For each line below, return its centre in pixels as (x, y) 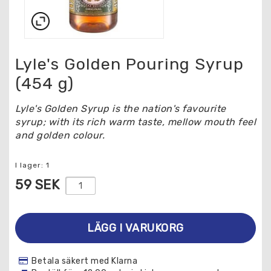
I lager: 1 (32, 165)
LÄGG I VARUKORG (135, 228)
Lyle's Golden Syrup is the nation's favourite (121, 109)
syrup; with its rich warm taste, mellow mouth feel (135, 122)
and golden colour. (60, 135)
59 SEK (37, 185)
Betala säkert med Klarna (84, 261)
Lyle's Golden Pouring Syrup (129, 64)
